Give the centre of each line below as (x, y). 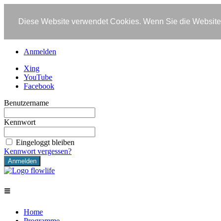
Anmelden (40, 51)
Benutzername (26, 103)
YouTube (38, 77)
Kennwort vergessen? (38, 151)
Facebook (39, 86)
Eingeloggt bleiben (45, 142)
